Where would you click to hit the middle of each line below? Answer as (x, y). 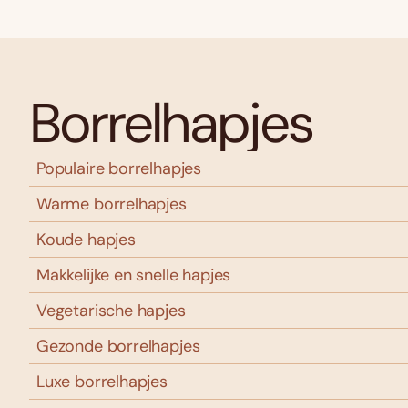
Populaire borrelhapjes (119, 168)
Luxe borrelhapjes (102, 382)
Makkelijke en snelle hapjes (134, 275)
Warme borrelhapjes (112, 204)
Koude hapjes (86, 240)
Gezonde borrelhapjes (118, 346)
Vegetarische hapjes (111, 311)
